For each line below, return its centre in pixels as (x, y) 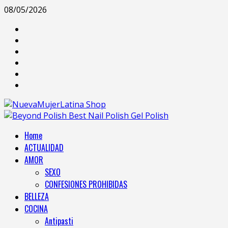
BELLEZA (37, 196)
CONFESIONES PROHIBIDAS (86, 184)
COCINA (36, 209)
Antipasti (59, 221)
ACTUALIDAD (44, 148)
